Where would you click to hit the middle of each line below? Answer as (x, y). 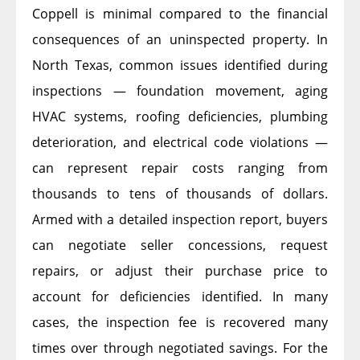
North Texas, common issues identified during (180, 65)
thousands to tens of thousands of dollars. (180, 193)
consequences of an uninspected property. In (180, 39)
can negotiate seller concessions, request (180, 245)
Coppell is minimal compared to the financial (180, 13)
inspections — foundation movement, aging (180, 90)
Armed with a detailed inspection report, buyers (180, 219)
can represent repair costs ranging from (180, 168)
